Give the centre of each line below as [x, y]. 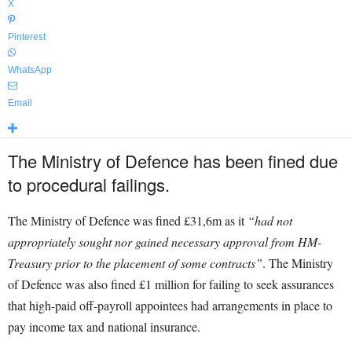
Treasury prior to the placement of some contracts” [135, 263]
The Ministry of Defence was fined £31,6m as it [128, 220]
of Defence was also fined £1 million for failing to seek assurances [171, 284]
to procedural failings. [89, 184]
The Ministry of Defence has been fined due [173, 161]
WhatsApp [30, 70]
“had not [270, 220]
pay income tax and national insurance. [104, 326]
